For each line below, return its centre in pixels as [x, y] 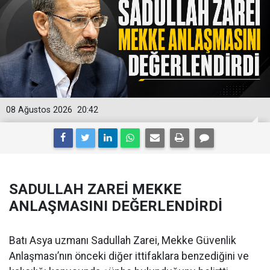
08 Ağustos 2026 [39, 110]
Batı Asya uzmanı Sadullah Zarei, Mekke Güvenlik [123, 240]
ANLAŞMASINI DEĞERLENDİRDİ [116, 206]
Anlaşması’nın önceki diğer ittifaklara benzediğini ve [129, 256]
